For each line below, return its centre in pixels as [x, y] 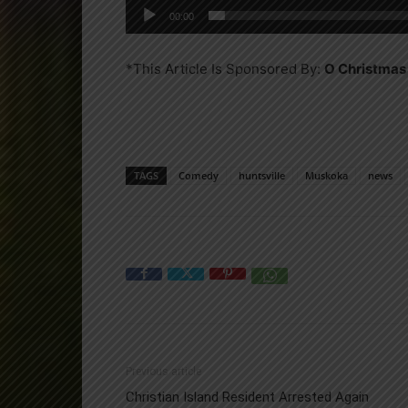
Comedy [199, 175]
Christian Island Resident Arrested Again [247, 397]
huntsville [262, 175]
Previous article [163, 371]
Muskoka [326, 175]
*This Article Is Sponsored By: [225, 68]
